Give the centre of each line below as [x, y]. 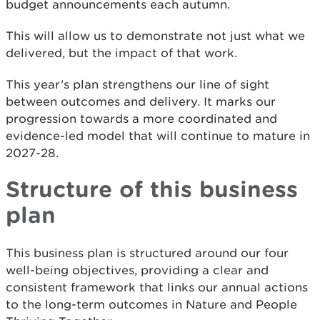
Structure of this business [152, 189]
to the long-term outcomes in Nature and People [151, 304]
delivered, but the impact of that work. [121, 53]
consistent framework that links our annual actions [157, 287]
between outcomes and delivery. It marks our [141, 101]
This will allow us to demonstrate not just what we [155, 36]
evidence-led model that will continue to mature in [158, 136]
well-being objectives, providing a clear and [137, 270]
